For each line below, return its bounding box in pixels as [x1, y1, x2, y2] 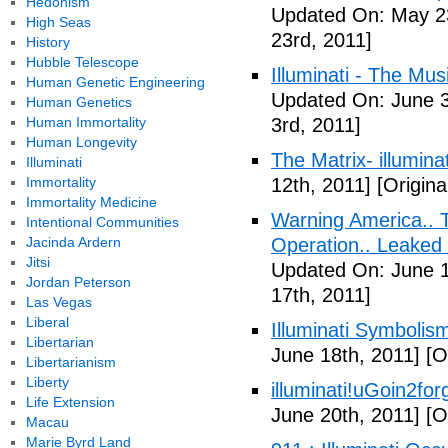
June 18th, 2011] [271, 344, 420, 366]
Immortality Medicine [25, 194, 157, 210]
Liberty [25, 374, 69, 390]
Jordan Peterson [25, 274, 131, 290]
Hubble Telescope [25, 54, 139, 70]
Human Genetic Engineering [25, 74, 205, 90]
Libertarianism [25, 354, 116, 370]
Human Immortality [25, 114, 146, 130]
